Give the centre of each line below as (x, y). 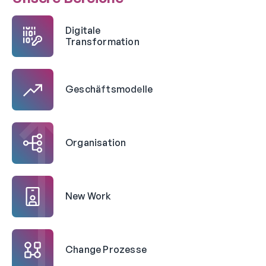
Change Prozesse (106, 250)
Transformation (102, 41)
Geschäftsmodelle (109, 89)
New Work (88, 196)
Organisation (96, 143)
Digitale (83, 30)
